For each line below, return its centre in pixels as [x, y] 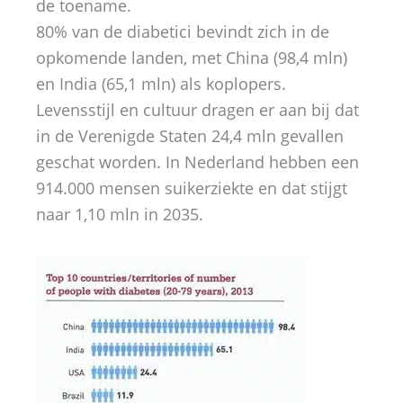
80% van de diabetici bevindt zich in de [183, 31]
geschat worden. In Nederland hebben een [197, 162]
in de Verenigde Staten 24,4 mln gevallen [190, 136]
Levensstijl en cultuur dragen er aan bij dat [197, 110]
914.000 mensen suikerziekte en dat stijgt [192, 188]
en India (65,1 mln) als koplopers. [161, 84]
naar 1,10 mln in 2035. [120, 214]
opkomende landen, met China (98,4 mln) [192, 58]
